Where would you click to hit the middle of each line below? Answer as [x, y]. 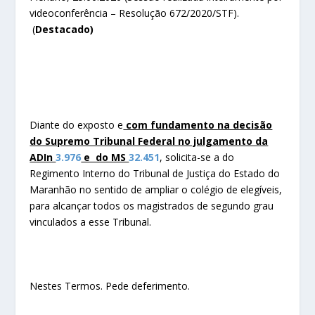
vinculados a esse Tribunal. [91, 221]
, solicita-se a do [197, 157]
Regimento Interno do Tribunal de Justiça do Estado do [155, 173]
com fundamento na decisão [198, 124]
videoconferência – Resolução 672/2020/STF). [135, 13]
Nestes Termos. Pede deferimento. [110, 285]
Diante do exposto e [77, 124]
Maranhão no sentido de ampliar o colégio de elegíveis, [156, 189]
